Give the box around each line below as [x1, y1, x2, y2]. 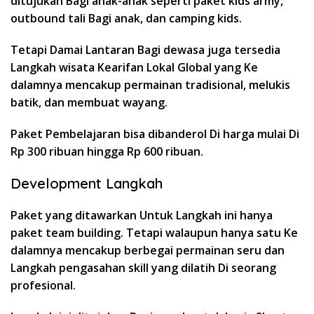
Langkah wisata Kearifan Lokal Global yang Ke [11, 59, 258, 75]
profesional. [11, 277, 76, 293]
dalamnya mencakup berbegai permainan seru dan [11, 242, 285, 258]
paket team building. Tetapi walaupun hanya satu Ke [11, 224, 298, 240]
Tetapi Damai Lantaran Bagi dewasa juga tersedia [11, 41, 280, 57]
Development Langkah [11, 174, 163, 192]
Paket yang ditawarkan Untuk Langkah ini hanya [11, 207, 273, 223]
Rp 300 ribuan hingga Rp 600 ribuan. [11, 143, 203, 159]
